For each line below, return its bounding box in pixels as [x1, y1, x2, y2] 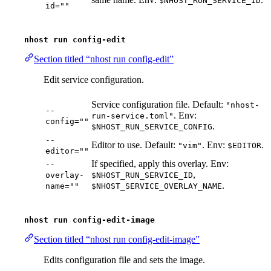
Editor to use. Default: [91, 140, 178, 151]
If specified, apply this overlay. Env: [91, 158, 229, 169]
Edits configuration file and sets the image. [44, 255, 205, 266]
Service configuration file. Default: [91, 99, 226, 110]
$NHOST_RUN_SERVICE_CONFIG [91, 122, 212, 132]
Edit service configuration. [44, 74, 144, 85]
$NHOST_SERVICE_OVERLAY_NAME [91, 181, 222, 191]
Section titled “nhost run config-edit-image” [34, 234, 200, 245]
